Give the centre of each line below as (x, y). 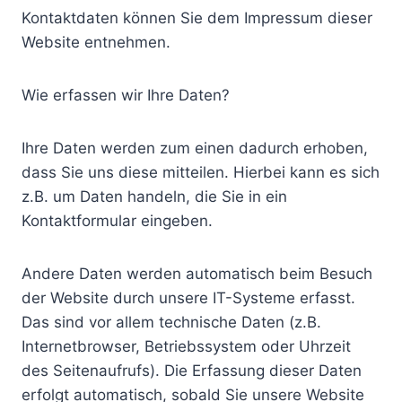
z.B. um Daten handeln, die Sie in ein (154, 197)
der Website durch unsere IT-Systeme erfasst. (188, 298)
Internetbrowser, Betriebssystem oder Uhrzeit (186, 346)
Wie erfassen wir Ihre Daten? (126, 95)
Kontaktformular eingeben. (117, 221)
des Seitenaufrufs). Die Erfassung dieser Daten (192, 371)
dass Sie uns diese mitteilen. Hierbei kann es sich (201, 172)
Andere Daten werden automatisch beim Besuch (197, 274)
